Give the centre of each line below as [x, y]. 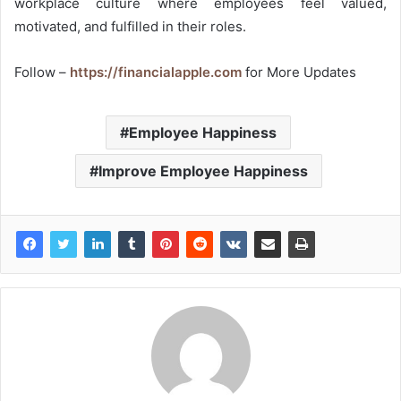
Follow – [42, 72]
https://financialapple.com [156, 72]
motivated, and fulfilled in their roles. [130, 26]
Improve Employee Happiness [203, 171]
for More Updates [299, 72]
